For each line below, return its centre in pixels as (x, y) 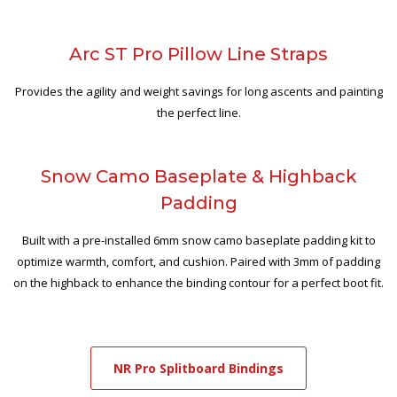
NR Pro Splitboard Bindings (198, 369)
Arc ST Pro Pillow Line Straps (198, 54)
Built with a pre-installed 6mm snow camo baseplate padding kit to (198, 241)
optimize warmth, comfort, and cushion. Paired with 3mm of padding (198, 262)
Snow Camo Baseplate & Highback (198, 177)
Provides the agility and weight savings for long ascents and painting (198, 92)
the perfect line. (198, 113)
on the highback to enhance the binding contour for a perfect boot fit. (198, 283)
